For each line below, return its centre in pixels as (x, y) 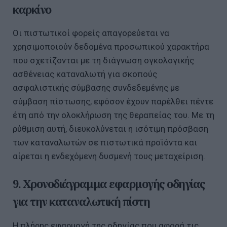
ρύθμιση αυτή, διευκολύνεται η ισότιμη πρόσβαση (110, 129)
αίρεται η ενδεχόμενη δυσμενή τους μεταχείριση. (109, 156)
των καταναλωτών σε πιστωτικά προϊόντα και (105, 143)
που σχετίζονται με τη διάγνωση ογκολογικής (103, 61)
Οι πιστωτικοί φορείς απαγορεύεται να (91, 33)
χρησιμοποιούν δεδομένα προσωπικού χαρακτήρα (111, 47)
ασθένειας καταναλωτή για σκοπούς (85, 74)
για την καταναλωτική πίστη (81, 201)
